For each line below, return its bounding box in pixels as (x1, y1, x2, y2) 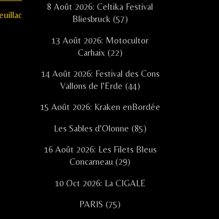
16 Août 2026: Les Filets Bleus (44, 144, 156, 155)
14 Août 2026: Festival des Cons (41, 68, 159, 79)
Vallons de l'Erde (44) (60, 80, 140, 91)
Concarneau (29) (69, 156, 131, 167)
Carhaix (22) (77, 47, 123, 58)
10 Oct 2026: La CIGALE (54, 177, 146, 188)
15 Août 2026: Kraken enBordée (40, 102, 160, 112)
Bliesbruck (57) (72, 14, 128, 24)
